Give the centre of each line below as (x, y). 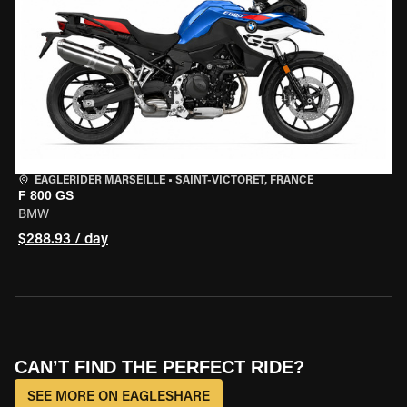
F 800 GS (46, 195)
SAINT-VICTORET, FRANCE (244, 181)
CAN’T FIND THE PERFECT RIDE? (159, 367)
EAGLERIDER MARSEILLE (100, 181)
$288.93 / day (63, 240)
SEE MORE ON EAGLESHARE (119, 397)
